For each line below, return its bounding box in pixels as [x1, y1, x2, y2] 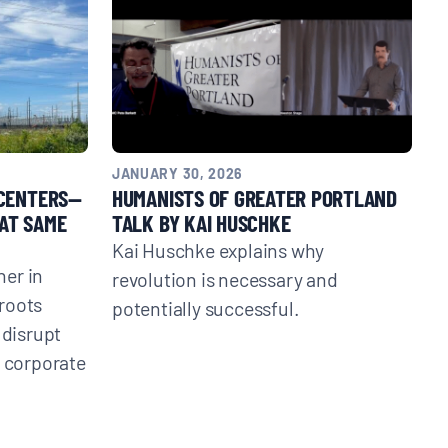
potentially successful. [111, 294, 299, 320]
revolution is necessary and [111, 265, 338, 291]
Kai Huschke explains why [111, 236, 325, 262]
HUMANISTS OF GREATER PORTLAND [111, 181, 398, 213]
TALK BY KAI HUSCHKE [111, 206, 291, 238]
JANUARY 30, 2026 [111, 163, 244, 182]
